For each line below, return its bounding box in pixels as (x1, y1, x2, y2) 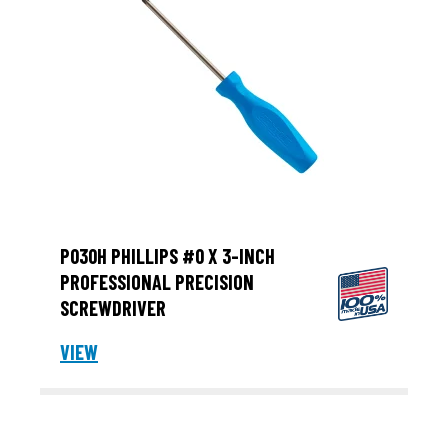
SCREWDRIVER (60, 296, 166, 321)
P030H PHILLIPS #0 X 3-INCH (60, 244, 275, 269)
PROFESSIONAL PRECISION (60, 270, 254, 295)
